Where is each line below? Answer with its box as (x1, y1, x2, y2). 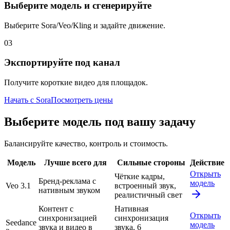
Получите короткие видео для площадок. (4, 78, 148, 87)
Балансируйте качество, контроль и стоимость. (4, 139, 168, 148)
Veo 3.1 (6, 181, 31, 190)
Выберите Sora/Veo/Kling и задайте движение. (4, 21, 165, 30)
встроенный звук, (114, 181, 176, 190)
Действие (190, 158, 224, 167)
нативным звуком (39, 186, 100, 195)
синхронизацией (39, 214, 97, 222)
